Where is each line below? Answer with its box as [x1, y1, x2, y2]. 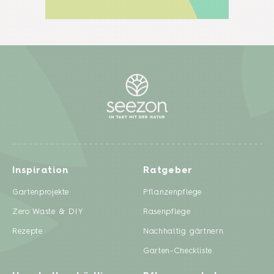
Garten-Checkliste [143, 247, 213, 256]
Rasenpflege [143, 208, 191, 217]
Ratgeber [143, 166, 193, 176]
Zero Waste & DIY [12, 208, 84, 217]
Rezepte [12, 228, 43, 236]
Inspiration [12, 166, 68, 176]
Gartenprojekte [12, 188, 70, 197]
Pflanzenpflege [143, 188, 202, 197]
